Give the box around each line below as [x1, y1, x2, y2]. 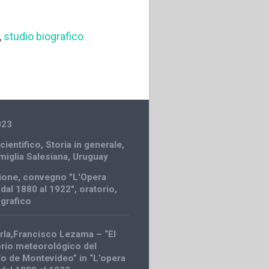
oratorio [79, 183, 115, 195]
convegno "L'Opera [23, 171, 107, 183]
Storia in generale [46, 139, 122, 150]
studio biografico [4, 30, 84, 43]
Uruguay [73, 151, 109, 162]
